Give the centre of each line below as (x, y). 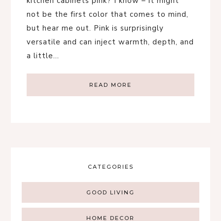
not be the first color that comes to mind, (108, 14)
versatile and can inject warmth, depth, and (110, 42)
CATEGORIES (110, 166)
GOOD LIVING (110, 192)
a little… (43, 55)
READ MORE (110, 85)
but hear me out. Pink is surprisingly (95, 28)
